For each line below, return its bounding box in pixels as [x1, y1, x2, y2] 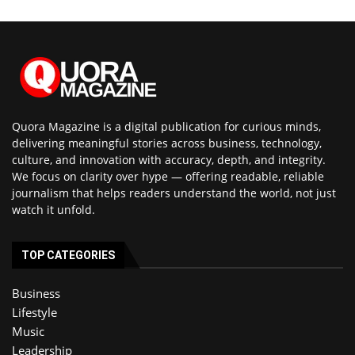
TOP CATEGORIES [21, 249, 115, 262]
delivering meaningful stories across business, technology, [12, 136, 322, 151]
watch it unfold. [12, 202, 95, 218]
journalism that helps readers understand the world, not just [12, 185, 336, 201]
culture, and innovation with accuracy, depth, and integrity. [12, 152, 326, 168]
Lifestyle [12, 304, 57, 321]
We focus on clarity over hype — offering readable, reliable [12, 169, 324, 185]
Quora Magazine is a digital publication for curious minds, [12, 119, 321, 135]
